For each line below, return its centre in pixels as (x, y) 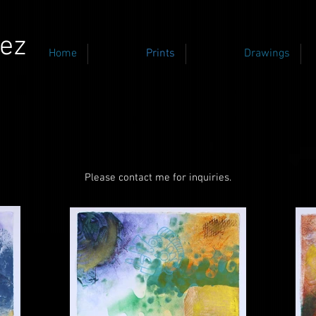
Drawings (267, 54)
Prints (160, 54)
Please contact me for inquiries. (158, 178)
